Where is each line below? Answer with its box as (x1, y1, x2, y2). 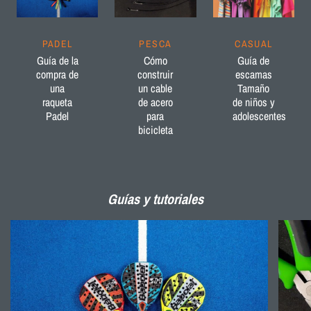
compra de (36, 67, 79, 83)
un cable (138, 81, 173, 96)
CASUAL (235, 37, 273, 51)
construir (137, 67, 174, 83)
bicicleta (137, 122, 173, 138)
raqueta (42, 94, 73, 110)
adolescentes (232, 108, 286, 124)
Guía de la (36, 53, 78, 69)
